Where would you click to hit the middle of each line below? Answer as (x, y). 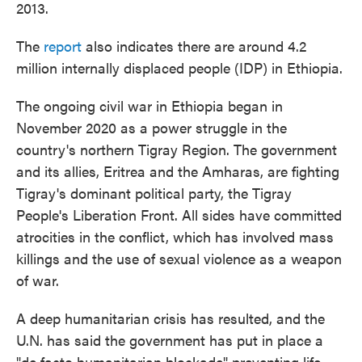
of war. (38, 280)
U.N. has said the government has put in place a (170, 340)
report (63, 46)
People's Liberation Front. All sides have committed (179, 215)
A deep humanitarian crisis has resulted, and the (170, 318)
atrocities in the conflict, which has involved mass (175, 236)
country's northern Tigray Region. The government (177, 149)
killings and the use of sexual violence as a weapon (179, 258)
